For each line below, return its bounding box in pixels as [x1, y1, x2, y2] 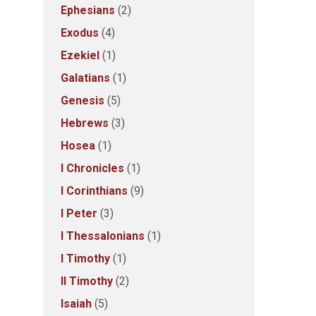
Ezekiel [61, 49, 99, 62]
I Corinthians [61, 184, 128, 197]
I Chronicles [61, 162, 124, 175]
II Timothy [61, 274, 113, 288]
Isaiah [61, 297, 92, 310]
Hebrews [61, 116, 109, 130]
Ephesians [61, 4, 115, 17]
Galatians [61, 71, 110, 85]
